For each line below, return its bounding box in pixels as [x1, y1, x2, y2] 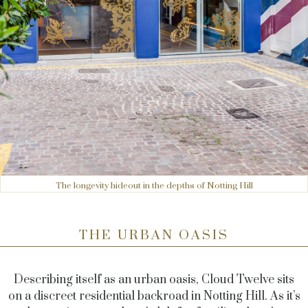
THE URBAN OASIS [79, 228, 229, 244]
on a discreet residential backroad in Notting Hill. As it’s [8, 289, 300, 305]
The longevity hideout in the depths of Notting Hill [55, 180, 253, 192]
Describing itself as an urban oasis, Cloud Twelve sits [14, 272, 294, 288]
